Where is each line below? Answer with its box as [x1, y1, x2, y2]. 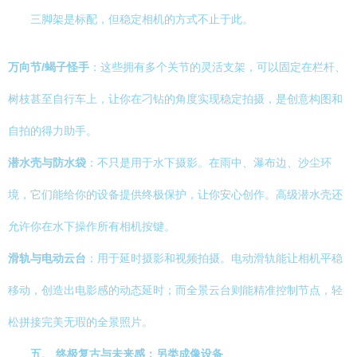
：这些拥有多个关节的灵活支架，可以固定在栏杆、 [89, 61, 346, 73]
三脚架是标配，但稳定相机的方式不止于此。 [30, 13, 253, 25]
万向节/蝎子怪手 [8, 61, 89, 73]
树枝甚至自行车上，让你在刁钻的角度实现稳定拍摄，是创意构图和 [8, 92, 343, 105]
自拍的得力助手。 [8, 124, 97, 137]
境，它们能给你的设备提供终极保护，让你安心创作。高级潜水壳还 [8, 188, 343, 201]
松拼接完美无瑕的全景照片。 [8, 316, 153, 328]
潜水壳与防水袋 [8, 156, 86, 169]
